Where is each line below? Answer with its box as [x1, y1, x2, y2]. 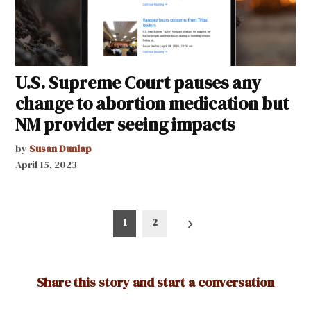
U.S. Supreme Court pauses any [15, 70, 262, 94]
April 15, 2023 [15, 157, 78, 171]
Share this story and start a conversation [37, 274, 274, 292]
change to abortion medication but [15, 91, 289, 115]
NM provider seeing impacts [15, 112, 235, 136]
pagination [15, 228, 101, 253]
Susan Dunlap [29, 141, 92, 155]
